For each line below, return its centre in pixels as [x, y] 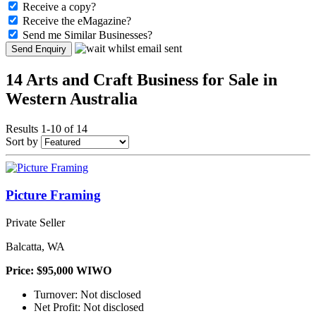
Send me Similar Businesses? [87, 35]
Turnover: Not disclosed [87, 294]
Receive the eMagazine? [77, 21]
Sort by [22, 142]
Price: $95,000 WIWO [59, 270]
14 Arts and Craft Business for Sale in [141, 80]
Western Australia [72, 99]
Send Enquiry [39, 49]
